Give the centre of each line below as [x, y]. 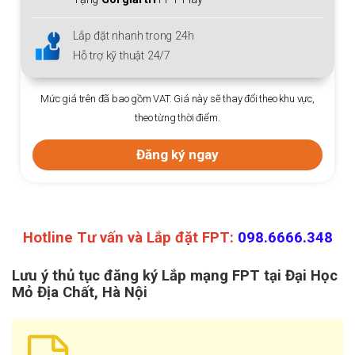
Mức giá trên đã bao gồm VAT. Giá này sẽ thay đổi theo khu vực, [177, 105]
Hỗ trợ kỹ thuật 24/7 [122, 62]
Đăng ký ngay [177, 160]
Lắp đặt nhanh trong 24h [134, 42]
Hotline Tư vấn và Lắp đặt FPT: [130, 237]
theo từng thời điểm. [177, 124]
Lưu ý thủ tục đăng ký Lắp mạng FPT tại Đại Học [175, 275]
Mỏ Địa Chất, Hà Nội [80, 292]
